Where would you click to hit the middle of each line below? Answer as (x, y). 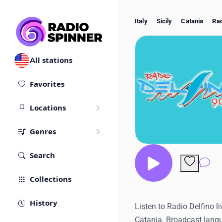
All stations (51, 60)
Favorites (47, 84)
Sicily (164, 21)
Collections (51, 179)
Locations (48, 108)
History (44, 203)
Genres (43, 132)
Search (42, 156)
